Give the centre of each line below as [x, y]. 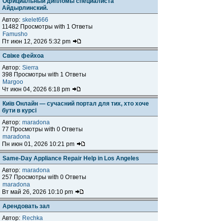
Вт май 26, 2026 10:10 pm [38, 192]
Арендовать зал [26, 206]
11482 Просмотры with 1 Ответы [47, 27]
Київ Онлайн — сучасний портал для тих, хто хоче [76, 104]
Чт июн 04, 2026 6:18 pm [37, 89]
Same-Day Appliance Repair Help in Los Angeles [71, 158]
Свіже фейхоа [23, 56]
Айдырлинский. [25, 8]
